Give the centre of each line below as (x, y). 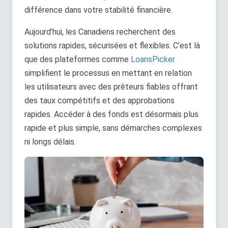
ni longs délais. (50, 142)
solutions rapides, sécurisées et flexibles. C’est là (112, 46)
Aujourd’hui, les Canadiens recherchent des (100, 32)
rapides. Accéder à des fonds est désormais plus (111, 115)
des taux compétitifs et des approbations (99, 101)
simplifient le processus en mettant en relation (108, 73)
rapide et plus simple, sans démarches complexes (113, 128)
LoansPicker (153, 60)
